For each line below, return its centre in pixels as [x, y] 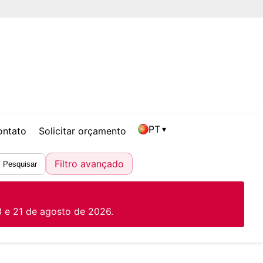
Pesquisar [20, 164]
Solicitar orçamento [82, 131]
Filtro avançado [89, 164]
